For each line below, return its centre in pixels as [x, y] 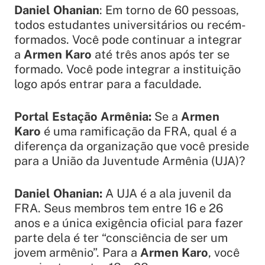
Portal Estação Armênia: [83, 116]
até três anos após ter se [161, 54]
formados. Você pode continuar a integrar [128, 39]
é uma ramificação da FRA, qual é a [139, 131]
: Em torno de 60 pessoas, [169, 10]
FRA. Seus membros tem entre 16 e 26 [119, 208]
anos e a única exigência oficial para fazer [129, 223]
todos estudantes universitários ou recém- [130, 25]
